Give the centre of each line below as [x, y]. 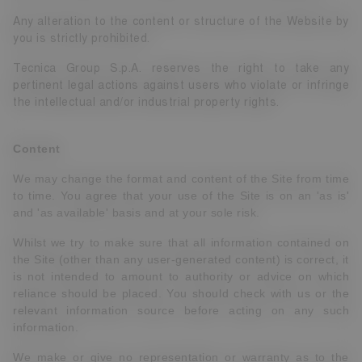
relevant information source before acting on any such [181, 310]
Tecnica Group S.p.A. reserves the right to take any [181, 68]
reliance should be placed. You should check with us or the [181, 293]
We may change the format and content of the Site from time [181, 179]
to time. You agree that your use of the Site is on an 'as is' [181, 196]
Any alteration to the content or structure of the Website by [181, 21]
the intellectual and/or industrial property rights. [146, 102]
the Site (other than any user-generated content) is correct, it [181, 259]
